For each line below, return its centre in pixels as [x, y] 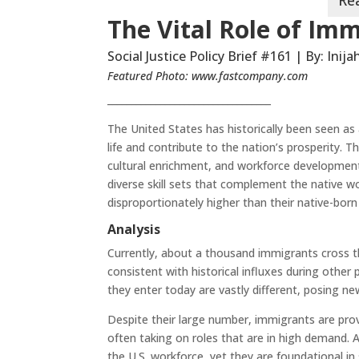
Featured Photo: [150, 75]
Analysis [134, 229]
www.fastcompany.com [250, 75]
